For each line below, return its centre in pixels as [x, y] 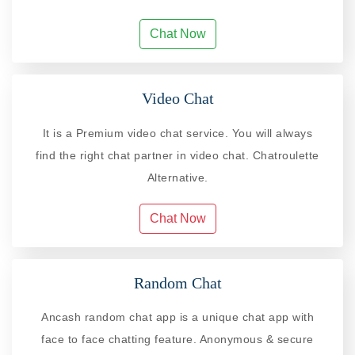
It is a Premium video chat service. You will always [177, 133]
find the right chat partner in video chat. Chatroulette [177, 155]
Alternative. [177, 177]
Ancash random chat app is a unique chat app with [177, 317]
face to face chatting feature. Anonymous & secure [177, 339]
